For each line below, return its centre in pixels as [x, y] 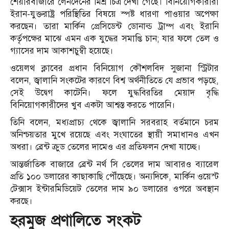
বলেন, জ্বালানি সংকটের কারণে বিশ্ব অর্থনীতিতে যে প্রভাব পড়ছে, [114, 81]
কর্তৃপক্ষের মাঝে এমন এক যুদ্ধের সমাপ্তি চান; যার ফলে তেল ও [114, 39]
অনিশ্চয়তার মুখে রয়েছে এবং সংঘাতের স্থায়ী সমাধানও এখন [114, 135]
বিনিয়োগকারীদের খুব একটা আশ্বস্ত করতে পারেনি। [93, 105]
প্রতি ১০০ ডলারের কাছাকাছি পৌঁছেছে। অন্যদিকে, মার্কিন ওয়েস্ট [114, 177]
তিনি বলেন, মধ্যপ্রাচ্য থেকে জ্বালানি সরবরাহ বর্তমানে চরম [114, 123]
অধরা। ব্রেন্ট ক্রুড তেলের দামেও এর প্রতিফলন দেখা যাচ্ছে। [106, 147]
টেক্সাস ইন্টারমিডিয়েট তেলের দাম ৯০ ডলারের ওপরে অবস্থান [114, 189]
